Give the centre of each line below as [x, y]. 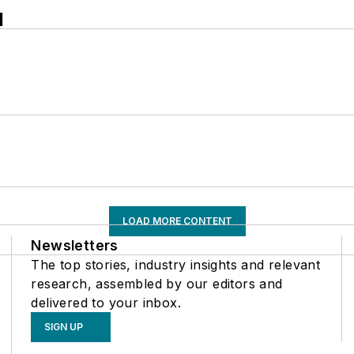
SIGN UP [64, 327]
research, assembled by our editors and [157, 284]
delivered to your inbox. [106, 303]
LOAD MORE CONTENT [177, 221]
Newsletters [75, 245]
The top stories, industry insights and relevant [176, 265]
